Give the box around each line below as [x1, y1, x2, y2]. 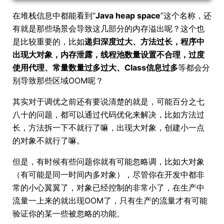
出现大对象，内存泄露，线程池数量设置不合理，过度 [12, 49, 204, 59]
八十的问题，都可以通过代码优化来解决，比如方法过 [12, 109, 204, 119]
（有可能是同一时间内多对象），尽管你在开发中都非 [12, 169, 204, 179]
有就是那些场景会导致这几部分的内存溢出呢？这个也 [12, 23, 204, 33]
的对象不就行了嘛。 [12, 135, 84, 145]
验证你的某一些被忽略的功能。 [12, 208, 124, 218]
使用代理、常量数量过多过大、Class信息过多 [12, 62, 178, 72]
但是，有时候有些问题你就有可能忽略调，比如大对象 [12, 156, 204, 166]
